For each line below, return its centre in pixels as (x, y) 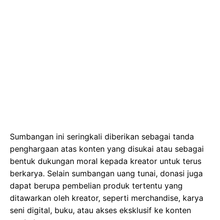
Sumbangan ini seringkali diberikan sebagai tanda (102, 136)
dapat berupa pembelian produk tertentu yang (96, 185)
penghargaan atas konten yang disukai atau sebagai (107, 149)
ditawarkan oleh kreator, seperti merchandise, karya (107, 198)
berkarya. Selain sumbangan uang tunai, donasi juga (106, 173)
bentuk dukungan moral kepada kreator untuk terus (106, 161)
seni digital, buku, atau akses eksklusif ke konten (100, 210)
